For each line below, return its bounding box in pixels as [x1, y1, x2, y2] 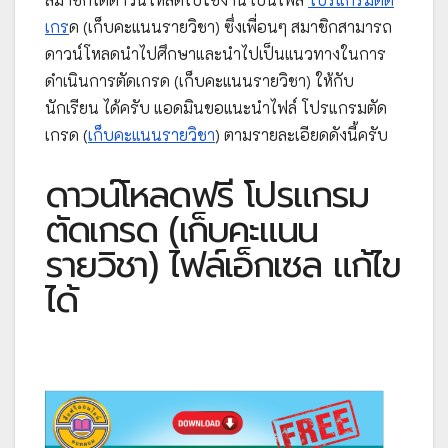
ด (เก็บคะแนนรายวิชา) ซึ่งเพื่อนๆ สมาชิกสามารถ [69, 15, 392, 37]
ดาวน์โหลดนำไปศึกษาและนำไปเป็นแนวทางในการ [45, 42, 386, 64]
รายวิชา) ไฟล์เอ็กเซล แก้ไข [45, 237, 401, 292]
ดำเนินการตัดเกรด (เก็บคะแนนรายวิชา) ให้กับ [45, 69, 354, 91]
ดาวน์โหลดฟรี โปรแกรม [45, 167, 369, 222]
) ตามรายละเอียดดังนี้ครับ [215, 123, 388, 145]
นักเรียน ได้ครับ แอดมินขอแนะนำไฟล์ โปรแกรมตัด [45, 96, 387, 118]
